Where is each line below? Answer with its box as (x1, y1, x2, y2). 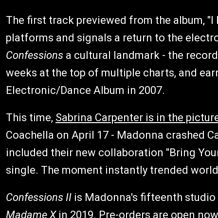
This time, (6, 111, 55, 124)
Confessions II (6, 191, 72, 203)
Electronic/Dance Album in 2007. (6, 84, 165, 96)
